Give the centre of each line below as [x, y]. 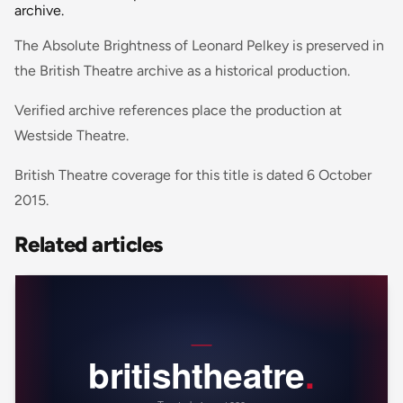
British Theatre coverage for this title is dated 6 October [193, 175]
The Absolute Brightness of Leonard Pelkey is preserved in [199, 45]
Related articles [89, 244]
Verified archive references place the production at [178, 110]
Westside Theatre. [72, 135]
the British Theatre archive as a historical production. [182, 70]
